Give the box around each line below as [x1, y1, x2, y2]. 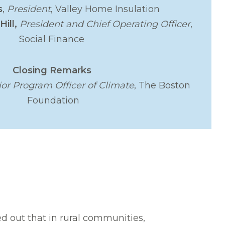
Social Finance [19, 33, 87, 45]
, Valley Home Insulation [50, 3, 160, 15]
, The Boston [134, 79, 191, 91]
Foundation [27, 94, 79, 106]
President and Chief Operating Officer [20, 18, 191, 30]
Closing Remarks [12, 64, 94, 76]
